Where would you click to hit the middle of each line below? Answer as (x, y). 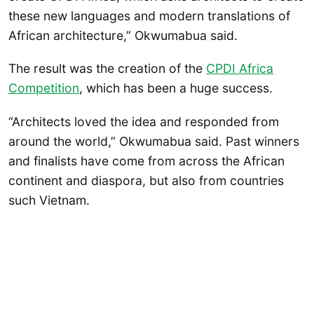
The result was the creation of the (107, 69)
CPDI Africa (240, 69)
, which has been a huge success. (176, 88)
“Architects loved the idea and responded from (144, 121)
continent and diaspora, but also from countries (146, 180)
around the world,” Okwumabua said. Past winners (154, 141)
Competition (44, 88)
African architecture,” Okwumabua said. (123, 35)
